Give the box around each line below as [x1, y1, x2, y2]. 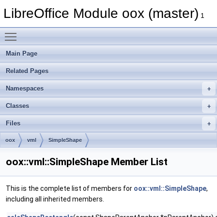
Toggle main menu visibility [21, 28, 105, 35]
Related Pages [6, 67, 48, 75]
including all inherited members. [6, 195, 104, 203]
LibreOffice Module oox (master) [3, 6, 199, 21]
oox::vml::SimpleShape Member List [6, 156, 168, 168]
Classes [6, 102, 29, 109]
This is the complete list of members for [6, 185, 134, 192]
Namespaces [6, 85, 44, 92]
